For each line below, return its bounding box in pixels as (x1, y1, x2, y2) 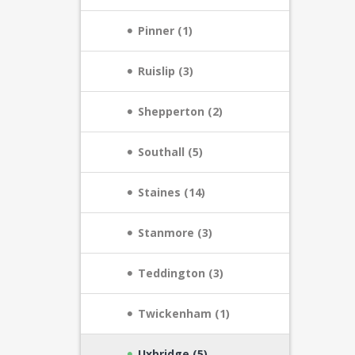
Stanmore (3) (138, 225, 212, 240)
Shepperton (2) (138, 104, 223, 119)
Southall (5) (138, 144, 203, 159)
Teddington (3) (138, 265, 223, 281)
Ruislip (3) (138, 63, 193, 78)
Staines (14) (138, 185, 205, 200)
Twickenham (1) (138, 306, 230, 321)
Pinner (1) (138, 23, 193, 38)
